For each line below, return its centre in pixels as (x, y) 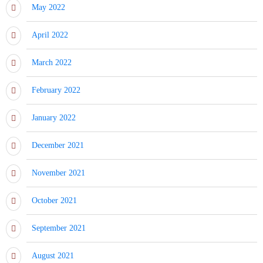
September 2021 (59, 228)
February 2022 (56, 90)
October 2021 (54, 200)
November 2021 (58, 173)
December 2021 (58, 145)
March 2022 (52, 62)
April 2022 (50, 35)
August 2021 (53, 255)
